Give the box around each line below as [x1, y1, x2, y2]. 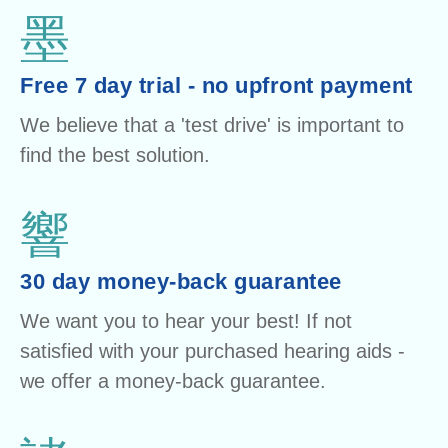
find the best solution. [20, 144, 210, 167]
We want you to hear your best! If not [20, 310, 352, 333]
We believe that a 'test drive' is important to [20, 114, 404, 137]
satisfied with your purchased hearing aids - [20, 340, 405, 363]
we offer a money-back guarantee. [20, 370, 326, 393]
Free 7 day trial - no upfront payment [20, 73, 413, 99]
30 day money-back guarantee [20, 269, 342, 295]
